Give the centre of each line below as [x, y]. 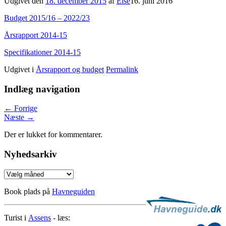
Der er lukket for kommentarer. [53, 135]
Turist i [16, 217]
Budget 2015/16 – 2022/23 [47, 18]
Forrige [25, 108]
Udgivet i [19, 69]
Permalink [122, 69]
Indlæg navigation [42, 89]
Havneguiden [73, 191]
